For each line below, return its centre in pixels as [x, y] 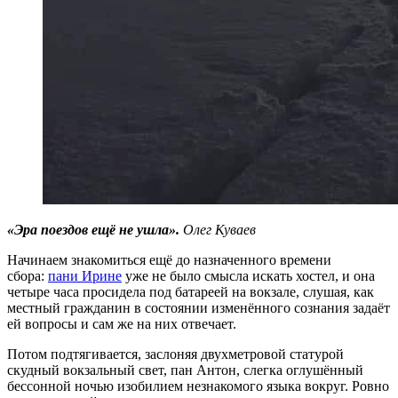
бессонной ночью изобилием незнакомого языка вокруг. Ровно [198, 386]
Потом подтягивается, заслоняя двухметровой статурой [175, 354]
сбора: [28, 275]
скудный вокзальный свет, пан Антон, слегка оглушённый [185, 370]
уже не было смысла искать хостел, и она [248, 275]
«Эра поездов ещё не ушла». [95, 229]
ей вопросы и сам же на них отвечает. [122, 323]
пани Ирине [85, 275]
